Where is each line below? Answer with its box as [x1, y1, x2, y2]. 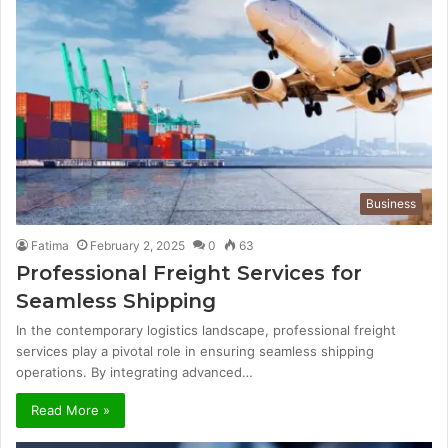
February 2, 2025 [90, 238, 185, 254]
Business [366, 196, 416, 212]
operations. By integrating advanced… [16, 364, 253, 381]
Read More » [31, 402, 110, 419]
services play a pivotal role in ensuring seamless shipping [16, 343, 374, 360]
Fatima [31, 238, 69, 254]
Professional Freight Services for [16, 261, 362, 286]
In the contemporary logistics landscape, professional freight [16, 322, 396, 339]
